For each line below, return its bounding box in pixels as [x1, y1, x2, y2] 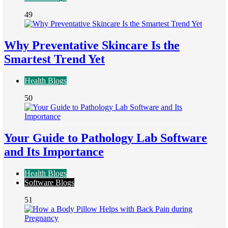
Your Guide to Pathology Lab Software [4, 131, 207, 145]
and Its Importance [4, 145, 104, 159]
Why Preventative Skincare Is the [4, 39, 180, 52]
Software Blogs [24, 178, 74, 187]
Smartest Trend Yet [4, 52, 105, 66]
